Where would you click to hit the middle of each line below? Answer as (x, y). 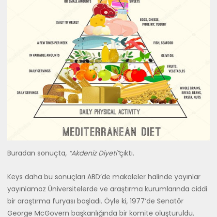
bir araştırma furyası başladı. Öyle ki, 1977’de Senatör (95, 201)
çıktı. (127, 153)
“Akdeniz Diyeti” (94, 153)
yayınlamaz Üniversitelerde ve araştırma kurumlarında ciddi (107, 189)
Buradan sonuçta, (38, 153)
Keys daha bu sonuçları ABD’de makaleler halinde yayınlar (104, 177)
